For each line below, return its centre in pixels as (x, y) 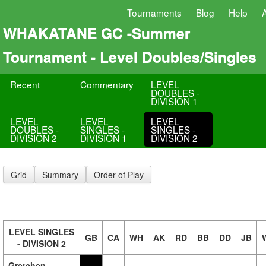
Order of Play (119, 175)
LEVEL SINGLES (42, 232)
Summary (60, 175)
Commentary (107, 84)
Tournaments (154, 12)
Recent (25, 84)
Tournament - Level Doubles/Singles (130, 56)
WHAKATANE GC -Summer (97, 33)
